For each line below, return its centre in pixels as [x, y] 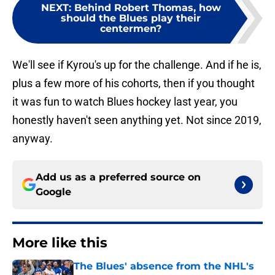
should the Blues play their [131, 18]
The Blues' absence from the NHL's [164, 266]
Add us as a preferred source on [118, 177]
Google [53, 192]
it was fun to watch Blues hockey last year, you [125, 102]
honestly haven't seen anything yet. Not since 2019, [137, 120]
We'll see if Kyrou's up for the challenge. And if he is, [137, 65]
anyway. [33, 139]
